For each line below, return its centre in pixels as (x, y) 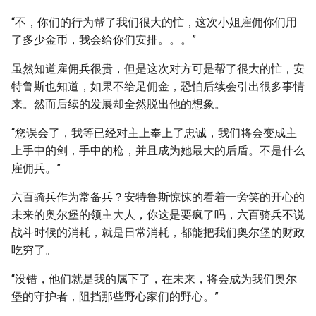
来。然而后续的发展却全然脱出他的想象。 (119, 104)
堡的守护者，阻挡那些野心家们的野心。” (115, 297)
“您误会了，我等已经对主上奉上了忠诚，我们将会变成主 (154, 133)
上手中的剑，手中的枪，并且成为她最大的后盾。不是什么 (158, 151)
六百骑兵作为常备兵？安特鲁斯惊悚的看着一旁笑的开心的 (158, 197)
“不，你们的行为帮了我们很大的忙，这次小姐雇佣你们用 (154, 22)
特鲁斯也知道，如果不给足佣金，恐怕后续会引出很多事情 (158, 86)
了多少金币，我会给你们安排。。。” (104, 40)
